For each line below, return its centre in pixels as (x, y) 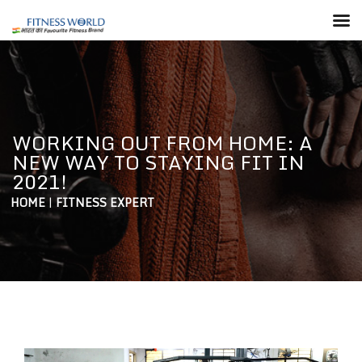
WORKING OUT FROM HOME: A (162, 143)
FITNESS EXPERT (105, 202)
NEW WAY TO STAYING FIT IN (158, 162)
